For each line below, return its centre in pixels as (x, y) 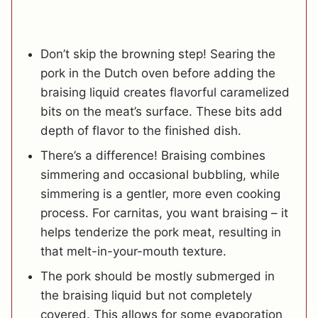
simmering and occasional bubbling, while (160, 174)
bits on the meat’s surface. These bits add (161, 111)
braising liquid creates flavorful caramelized (165, 92)
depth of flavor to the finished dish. (141, 130)
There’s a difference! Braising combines (153, 155)
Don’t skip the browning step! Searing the (158, 54)
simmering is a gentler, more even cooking (160, 193)
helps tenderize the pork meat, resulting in (161, 232)
